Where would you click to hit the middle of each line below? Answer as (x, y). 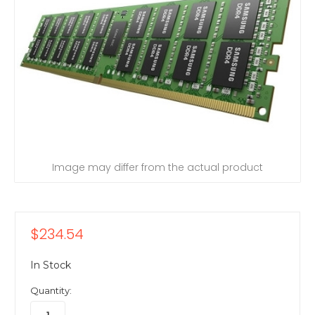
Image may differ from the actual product (157, 167)
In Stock (51, 265)
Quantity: (51, 291)
